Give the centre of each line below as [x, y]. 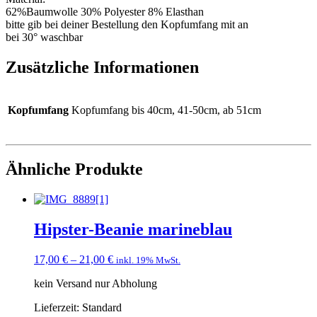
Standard [102, 307]
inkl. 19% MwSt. [148, 260]
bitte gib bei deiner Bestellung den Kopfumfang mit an [127, 24]
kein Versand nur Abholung [96, 283]
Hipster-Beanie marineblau [133, 230]
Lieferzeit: [58, 307]
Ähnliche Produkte [74, 169]
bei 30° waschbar [44, 37]
